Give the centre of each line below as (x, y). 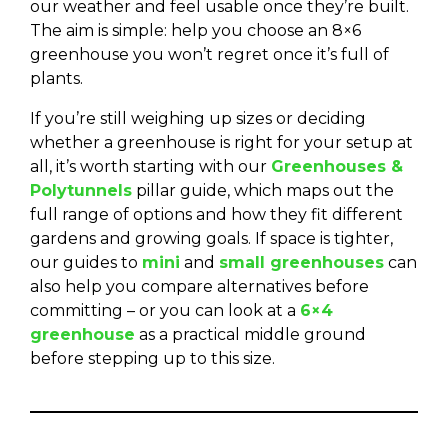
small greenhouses (301, 262)
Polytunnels (81, 190)
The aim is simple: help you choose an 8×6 (195, 30)
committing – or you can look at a (165, 310)
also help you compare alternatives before (199, 286)
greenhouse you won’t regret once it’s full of (209, 54)
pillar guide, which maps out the (263, 190)
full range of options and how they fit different (216, 214)
